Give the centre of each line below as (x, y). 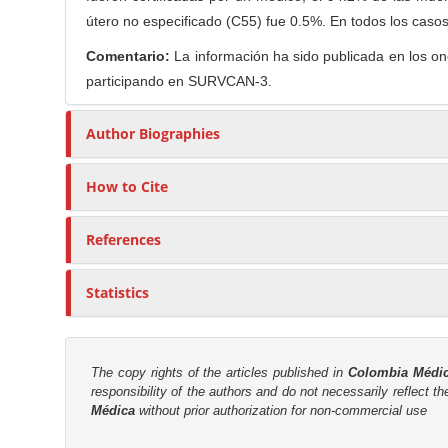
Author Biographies (153, 134)
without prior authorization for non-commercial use (283, 411)
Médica (113, 411)
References (123, 240)
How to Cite (127, 187)
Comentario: (128, 56)
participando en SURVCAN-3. (179, 81)
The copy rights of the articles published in (219, 373)
